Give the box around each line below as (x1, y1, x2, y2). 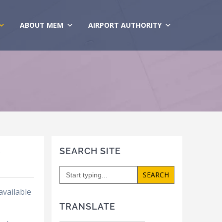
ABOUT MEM (19, 20, 63, 30)
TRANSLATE (59, 201, 115, 212)
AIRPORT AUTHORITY (88, 20, 162, 30)
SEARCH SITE (59, 146, 121, 157)
